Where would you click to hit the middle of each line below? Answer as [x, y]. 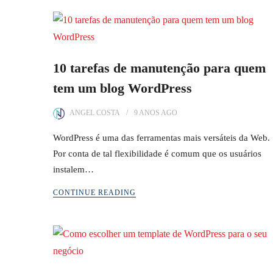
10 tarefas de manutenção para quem [159, 68]
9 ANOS [147, 113]
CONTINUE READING [94, 193]
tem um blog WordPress [122, 88]
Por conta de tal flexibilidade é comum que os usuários [157, 154]
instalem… [73, 169]
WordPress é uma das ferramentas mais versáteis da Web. [161, 138]
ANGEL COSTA [95, 113]
